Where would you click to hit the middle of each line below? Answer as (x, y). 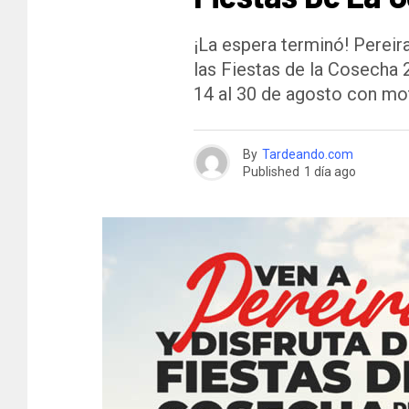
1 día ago (330, 171)
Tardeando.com (308, 154)
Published (271, 171)
